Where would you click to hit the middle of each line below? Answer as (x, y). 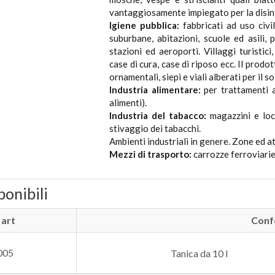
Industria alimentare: (155, 89)
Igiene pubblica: (144, 25)
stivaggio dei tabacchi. (155, 128)
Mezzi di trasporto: (150, 154)
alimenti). (128, 102)
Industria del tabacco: (158, 115)
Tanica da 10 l (199, 253)
